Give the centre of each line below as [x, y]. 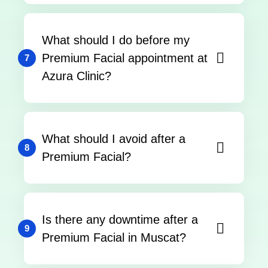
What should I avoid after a [114, 138]
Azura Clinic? [77, 76]
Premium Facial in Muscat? [114, 237]
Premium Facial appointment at [125, 58]
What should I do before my [116, 40]
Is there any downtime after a [120, 219]
